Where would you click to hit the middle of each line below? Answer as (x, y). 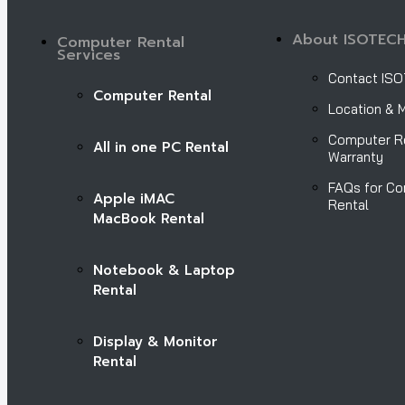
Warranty (355, 156)
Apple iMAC (134, 198)
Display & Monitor (155, 341)
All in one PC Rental (161, 147)
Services (89, 56)
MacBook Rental (149, 218)
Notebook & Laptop (164, 270)
